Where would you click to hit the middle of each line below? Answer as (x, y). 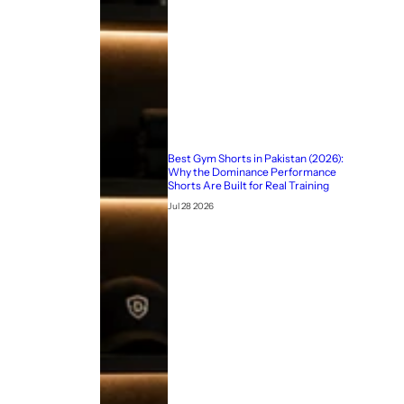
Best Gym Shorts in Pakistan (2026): (255, 158)
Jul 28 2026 (190, 206)
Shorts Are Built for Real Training (248, 185)
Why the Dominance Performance (252, 171)
